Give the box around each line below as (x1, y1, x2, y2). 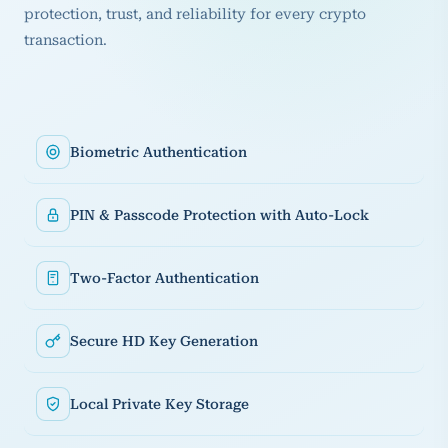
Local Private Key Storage (70, 395, 249, 412)
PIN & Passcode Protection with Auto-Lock (70, 206, 369, 223)
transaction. (24, 30, 107, 49)
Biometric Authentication (70, 143, 247, 160)
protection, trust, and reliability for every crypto (24, 4, 366, 23)
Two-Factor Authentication (70, 269, 259, 286)
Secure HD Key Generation (70, 332, 258, 349)
